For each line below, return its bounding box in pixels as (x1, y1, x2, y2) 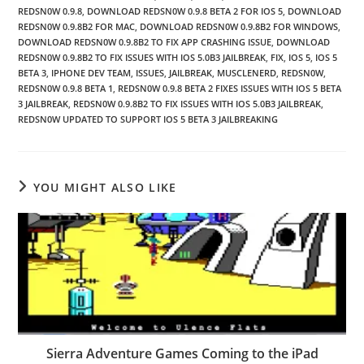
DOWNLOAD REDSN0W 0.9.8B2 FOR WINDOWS (140, 20, 339, 32)
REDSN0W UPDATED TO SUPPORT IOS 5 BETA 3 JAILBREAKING (18, 113, 279, 125)
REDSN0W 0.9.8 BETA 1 (18, 82, 114, 94)
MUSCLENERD (217, 67, 277, 79)
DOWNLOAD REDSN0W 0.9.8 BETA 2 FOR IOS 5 (87, 5, 284, 17)
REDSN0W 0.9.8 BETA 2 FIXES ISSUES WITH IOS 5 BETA (118, 82, 342, 94)
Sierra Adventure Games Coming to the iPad (45, 344, 318, 362)
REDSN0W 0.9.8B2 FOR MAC (18, 20, 136, 32)
